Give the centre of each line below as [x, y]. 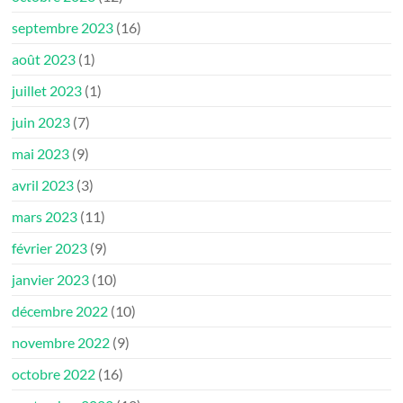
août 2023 [44, 59]
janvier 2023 [51, 280]
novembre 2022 [61, 343]
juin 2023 [41, 122]
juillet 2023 [47, 91]
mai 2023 [41, 154]
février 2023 [50, 248]
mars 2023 [45, 217]
